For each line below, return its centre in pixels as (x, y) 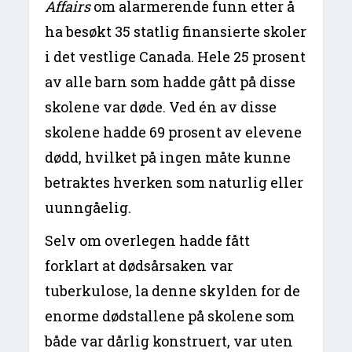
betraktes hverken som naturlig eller (174, 182)
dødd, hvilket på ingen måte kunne (168, 157)
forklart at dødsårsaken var (139, 265)
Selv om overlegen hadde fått (148, 240)
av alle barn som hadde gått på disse (170, 81)
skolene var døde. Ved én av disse (161, 106)
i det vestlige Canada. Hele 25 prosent (176, 56)
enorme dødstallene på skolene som (170, 315)
